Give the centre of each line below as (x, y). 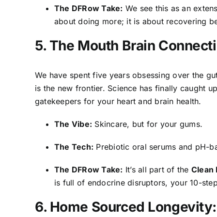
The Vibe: (73, 124)
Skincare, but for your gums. (147, 124)
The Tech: (74, 147)
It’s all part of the (157, 169)
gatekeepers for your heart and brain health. (118, 101)
